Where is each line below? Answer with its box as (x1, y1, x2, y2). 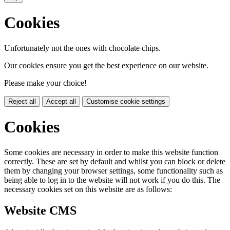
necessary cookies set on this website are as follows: (4, 184, 172, 194)
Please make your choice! (4, 78, 87, 87)
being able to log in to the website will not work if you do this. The (4, 175, 220, 184)
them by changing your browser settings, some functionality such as (4, 166, 223, 175)
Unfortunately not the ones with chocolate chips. (4, 43, 161, 52)
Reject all (8, 97, 36, 105)
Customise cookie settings (86, 97, 165, 105)
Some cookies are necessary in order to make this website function (4, 147, 218, 157)
